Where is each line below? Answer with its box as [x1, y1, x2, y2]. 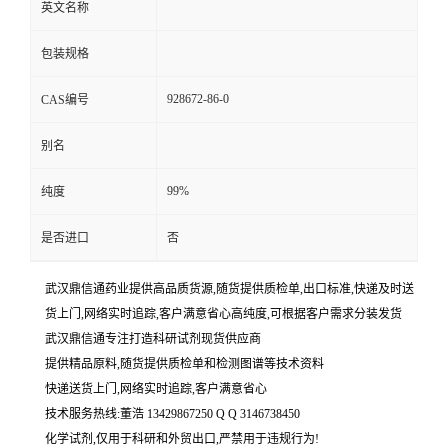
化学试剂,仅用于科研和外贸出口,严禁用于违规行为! [45, 432, 319, 446]
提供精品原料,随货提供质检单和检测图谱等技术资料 [45, 357, 324, 371]
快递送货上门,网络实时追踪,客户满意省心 [45, 382, 267, 396]
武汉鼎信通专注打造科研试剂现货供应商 [45, 332, 261, 346]
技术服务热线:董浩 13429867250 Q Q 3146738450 [45, 407, 300, 421]
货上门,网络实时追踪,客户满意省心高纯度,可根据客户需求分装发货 [45, 307, 402, 321]
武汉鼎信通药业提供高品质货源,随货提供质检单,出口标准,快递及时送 [45, 282, 414, 296]
